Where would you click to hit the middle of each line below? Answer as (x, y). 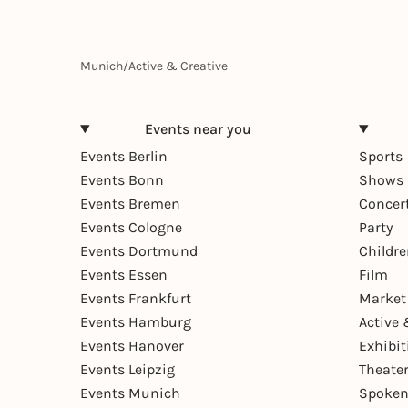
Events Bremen (130, 203)
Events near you (198, 128)
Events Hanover (132, 345)
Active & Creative (178, 66)
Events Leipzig (127, 369)
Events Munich (130, 393)
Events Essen (124, 274)
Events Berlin (124, 156)
